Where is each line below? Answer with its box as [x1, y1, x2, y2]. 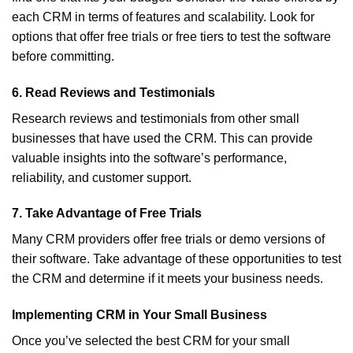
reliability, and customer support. [12, 170, 191, 184]
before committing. [12, 49, 114, 63]
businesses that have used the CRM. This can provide [12, 131, 313, 145]
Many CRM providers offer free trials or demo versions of [12, 232, 325, 247]
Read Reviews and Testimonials [25, 85, 215, 99]
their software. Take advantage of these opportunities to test [12, 252, 341, 266]
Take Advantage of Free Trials [25, 206, 202, 221]
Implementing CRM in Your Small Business [12, 308, 267, 322]
